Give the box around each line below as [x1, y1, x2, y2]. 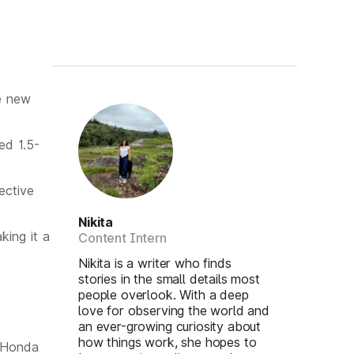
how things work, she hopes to [78, 334, 257, 350]
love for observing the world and [78, 303, 269, 318]
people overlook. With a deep [78, 287, 249, 303]
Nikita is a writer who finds [78, 255, 232, 271]
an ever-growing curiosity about [78, 318, 262, 334]
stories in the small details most [78, 271, 260, 287]
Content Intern [78, 230, 167, 246]
